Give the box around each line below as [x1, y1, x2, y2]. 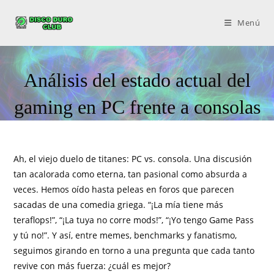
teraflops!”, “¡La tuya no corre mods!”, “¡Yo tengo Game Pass [13, 214, 254, 226]
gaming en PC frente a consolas [13, 96, 261, 118]
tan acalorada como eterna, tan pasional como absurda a [13, 168, 248, 180]
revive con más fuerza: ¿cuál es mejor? [13, 260, 171, 272]
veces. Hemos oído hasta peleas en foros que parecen [13, 183, 235, 195]
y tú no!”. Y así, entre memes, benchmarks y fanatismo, [13, 229, 237, 241]
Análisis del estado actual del [23, 69, 251, 91]
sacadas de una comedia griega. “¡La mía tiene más [13, 199, 224, 210]
